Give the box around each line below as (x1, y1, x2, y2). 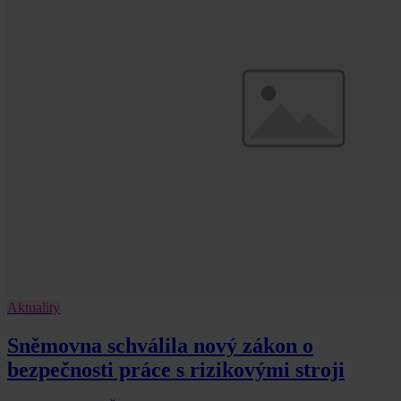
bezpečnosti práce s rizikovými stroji (7, 357, 345, 381)
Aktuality (7, 299, 60, 315)
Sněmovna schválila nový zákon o (7, 333, 313, 357)
